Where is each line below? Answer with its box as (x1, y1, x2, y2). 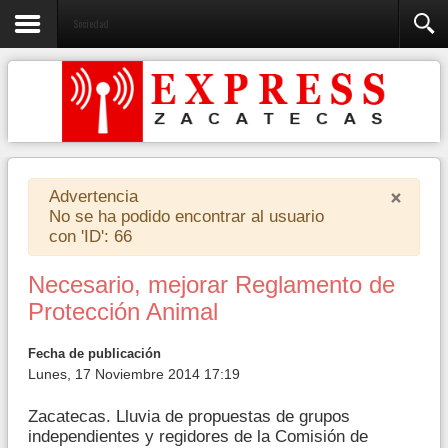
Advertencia (49, 187, 138, 206)
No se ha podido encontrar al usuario (49, 207, 324, 226)
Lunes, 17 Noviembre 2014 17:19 (28, 366, 240, 382)
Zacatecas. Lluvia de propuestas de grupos (28, 407, 350, 426)
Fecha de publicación (28, 346, 161, 361)
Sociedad (73, 15, 109, 31)
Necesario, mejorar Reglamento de (28, 272, 395, 298)
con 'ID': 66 (49, 227, 132, 246)
